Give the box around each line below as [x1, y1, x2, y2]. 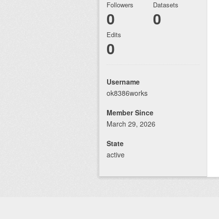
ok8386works [107, 88, 148, 98]
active [107, 150, 125, 160]
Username [107, 77, 140, 87]
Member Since [107, 108, 153, 118]
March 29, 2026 [107, 119, 155, 129]
